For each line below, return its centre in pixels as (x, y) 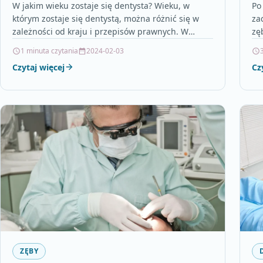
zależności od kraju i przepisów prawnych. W (100, 31)
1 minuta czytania (49, 50)
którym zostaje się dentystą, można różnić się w (106, 18)
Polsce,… (29, 44)
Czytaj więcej (38, 67)
